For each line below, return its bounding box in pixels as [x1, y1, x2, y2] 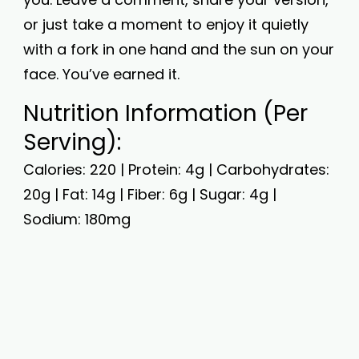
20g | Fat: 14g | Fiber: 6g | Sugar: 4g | [23, 184, 276, 204]
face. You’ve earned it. [23, 64, 179, 84]
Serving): [23, 127, 121, 158]
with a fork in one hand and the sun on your [23, 39, 334, 59]
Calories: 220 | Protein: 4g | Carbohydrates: [23, 159, 329, 179]
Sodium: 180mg [23, 209, 131, 229]
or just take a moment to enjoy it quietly [23, 14, 309, 34]
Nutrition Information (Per [23, 98, 308, 129]
